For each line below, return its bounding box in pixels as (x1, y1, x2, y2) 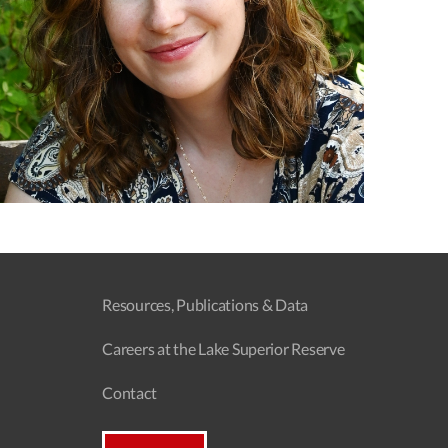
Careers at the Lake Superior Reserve (102, 338, 345, 358)
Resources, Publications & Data (102, 294, 309, 314)
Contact (102, 382, 157, 402)
